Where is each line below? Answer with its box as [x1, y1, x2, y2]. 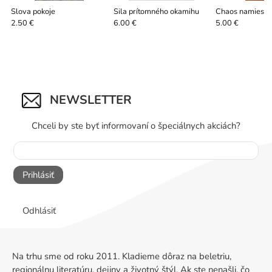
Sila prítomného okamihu [113, 6, 199, 18]
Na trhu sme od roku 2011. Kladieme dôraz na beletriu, [12, 250, 231, 262]
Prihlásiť [22, 169, 54, 182]
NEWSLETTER [49, 91, 132, 108]
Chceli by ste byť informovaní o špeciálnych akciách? [32, 120, 240, 132]
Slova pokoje [11, 6, 56, 18]
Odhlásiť [22, 204, 56, 217]
